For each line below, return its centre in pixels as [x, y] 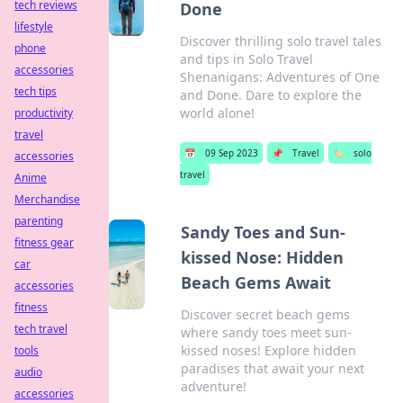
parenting [39, 221]
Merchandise [47, 199]
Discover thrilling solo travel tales [280, 41]
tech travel [41, 329]
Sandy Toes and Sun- [264, 232]
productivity [44, 113]
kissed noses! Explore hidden [269, 350]
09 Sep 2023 [231, 153]
